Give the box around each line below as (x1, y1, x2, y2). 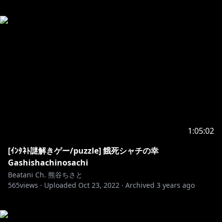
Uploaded (44, 180, 76, 190)
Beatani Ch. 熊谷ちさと (8, 170, 83, 179)
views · (20, 180, 42, 190)
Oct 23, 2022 (78, 180, 119, 190)
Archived (125, 180, 155, 190)
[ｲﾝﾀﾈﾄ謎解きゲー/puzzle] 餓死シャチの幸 (8, 145, 159, 156)
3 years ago (157, 180, 195, 190)
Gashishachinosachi (8, 157, 88, 168)
